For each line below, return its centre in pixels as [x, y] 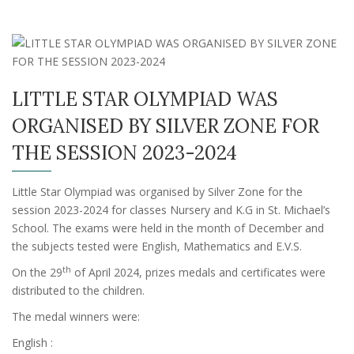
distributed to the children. [78, 290]
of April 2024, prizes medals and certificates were [198, 272]
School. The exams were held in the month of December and [168, 228]
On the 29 [37, 272]
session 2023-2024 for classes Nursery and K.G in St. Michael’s [171, 210]
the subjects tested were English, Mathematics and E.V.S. [157, 246]
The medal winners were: [76, 316]
